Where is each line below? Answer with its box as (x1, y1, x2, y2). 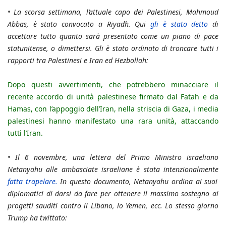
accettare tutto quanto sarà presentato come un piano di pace (8, 31, 218, 41)
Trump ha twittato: (8, 213, 67, 223)
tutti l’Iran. (8, 128, 43, 138)
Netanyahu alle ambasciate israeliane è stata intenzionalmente (8, 164, 218, 175)
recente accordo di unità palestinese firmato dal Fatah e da (8, 92, 218, 102)
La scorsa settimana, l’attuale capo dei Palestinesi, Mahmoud (14, 7, 218, 17)
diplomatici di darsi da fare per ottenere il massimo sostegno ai (8, 189, 218, 199)
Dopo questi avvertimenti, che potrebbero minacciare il (8, 80, 218, 90)
